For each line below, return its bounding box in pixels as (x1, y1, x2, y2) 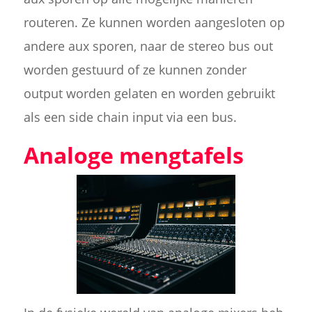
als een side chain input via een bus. (23, 108, 237, 125)
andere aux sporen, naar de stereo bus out (23, 37, 273, 54)
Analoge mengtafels (23, 139, 244, 170)
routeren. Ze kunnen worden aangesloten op (23, 13, 285, 31)
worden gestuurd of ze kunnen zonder (23, 61, 247, 78)
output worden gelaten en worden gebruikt (23, 84, 275, 102)
